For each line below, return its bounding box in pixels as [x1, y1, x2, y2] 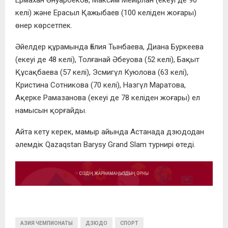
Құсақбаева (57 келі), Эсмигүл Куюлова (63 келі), [15, 67, 188, 77]
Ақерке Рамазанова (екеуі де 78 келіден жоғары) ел [15, 93, 200, 102]
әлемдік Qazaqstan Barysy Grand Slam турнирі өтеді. [15, 139, 195, 149]
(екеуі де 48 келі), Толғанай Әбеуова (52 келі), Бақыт [15, 54, 199, 64]
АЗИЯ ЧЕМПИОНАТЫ [20, 220, 73, 226]
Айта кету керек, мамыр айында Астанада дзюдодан [15, 127, 204, 136]
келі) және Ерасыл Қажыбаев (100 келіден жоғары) [15, 8, 196, 17]
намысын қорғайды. [15, 105, 87, 115]
